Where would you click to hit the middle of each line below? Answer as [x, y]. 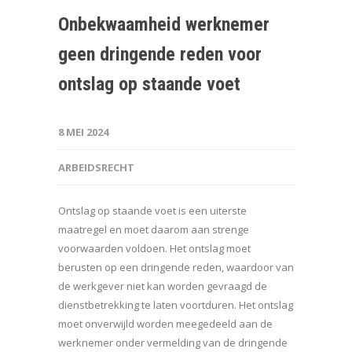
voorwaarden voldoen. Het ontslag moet [154, 249]
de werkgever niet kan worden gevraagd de [163, 286]
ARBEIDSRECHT [96, 168]
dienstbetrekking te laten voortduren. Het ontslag [176, 305]
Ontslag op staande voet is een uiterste [152, 211]
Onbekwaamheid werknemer [164, 25]
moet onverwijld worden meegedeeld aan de [165, 324]
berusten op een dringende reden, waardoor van [176, 268]
